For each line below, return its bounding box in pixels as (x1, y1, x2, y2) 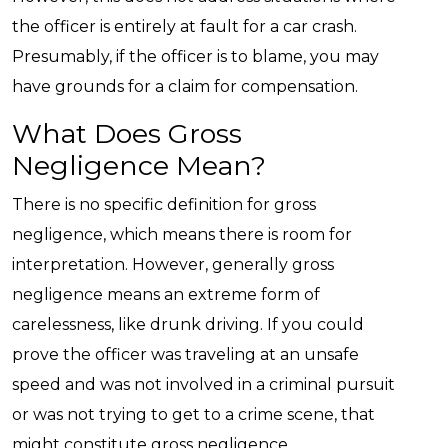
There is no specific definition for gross (12, 195, 316, 214)
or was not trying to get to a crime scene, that (12, 405, 375, 424)
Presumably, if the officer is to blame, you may (12, 47, 379, 66)
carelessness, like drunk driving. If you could (12, 315, 364, 334)
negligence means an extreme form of (12, 285, 320, 304)
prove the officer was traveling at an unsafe (12, 345, 359, 364)
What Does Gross (12, 117, 242, 150)
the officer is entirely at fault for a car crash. (12, 17, 357, 36)
